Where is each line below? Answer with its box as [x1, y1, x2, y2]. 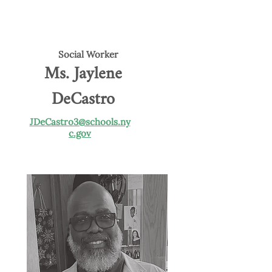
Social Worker [58, 49, 118, 60]
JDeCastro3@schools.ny [29, 116, 131, 127]
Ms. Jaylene [44, 56, 122, 92]
